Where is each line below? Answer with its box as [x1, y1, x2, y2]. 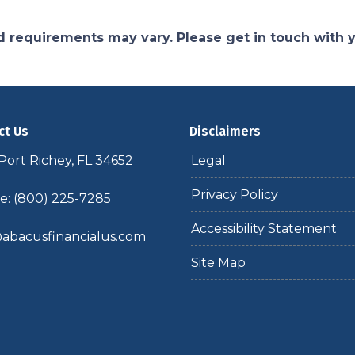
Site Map [191, 255, 246, 270]
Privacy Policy [191, 187, 278, 202]
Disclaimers [189, 124, 261, 139]
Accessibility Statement [191, 221, 337, 236]
